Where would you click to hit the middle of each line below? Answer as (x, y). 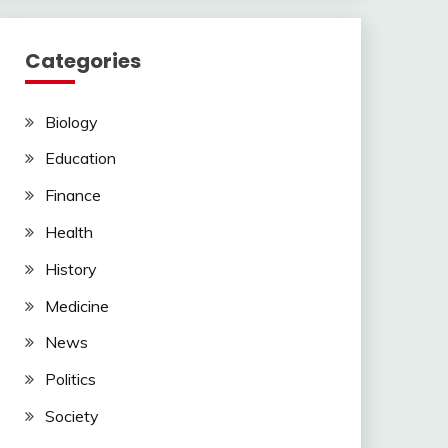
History (70, 268)
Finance (72, 195)
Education (80, 158)
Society (71, 416)
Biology (71, 121)
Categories (82, 60)
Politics (70, 379)
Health (68, 232)
